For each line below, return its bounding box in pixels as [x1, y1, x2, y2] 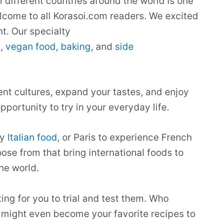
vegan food [5, 40, 56, 52]
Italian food [7, 132, 57, 144]
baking [61, 40, 91, 52]
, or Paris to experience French [57, 132, 192, 144]
